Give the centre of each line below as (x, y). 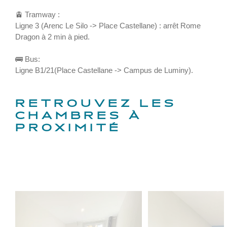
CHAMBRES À (79, 117)
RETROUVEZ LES (96, 104)
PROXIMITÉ (68, 129)
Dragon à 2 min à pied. (52, 37)
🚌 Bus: (28, 59)
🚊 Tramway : (39, 14)
